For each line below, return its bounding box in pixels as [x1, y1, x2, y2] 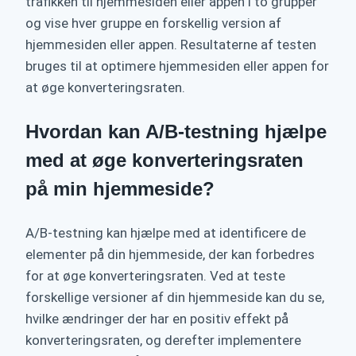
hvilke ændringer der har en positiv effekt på [25, 311, 288, 327]
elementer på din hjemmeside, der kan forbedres [25, 246, 315, 263]
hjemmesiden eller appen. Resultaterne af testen [25, 37, 316, 53]
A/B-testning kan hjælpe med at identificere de [25, 225, 306, 242]
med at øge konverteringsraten [25, 149, 304, 172]
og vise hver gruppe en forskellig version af [25, 15, 281, 32]
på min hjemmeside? [25, 178, 215, 200]
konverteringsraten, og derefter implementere [25, 332, 301, 349]
